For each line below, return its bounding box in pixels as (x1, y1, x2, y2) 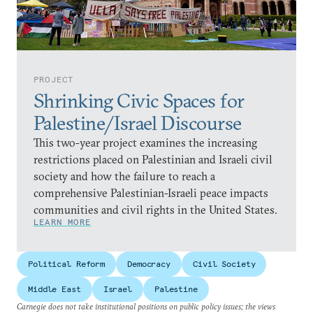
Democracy (127, 259, 171, 269)
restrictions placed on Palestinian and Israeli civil (34, 152, 272, 166)
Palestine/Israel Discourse (34, 111, 242, 135)
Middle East (28, 284, 81, 294)
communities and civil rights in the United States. (34, 203, 277, 217)
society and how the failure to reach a (34, 169, 215, 183)
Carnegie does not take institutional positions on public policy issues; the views (17, 301, 275, 312)
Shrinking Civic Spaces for (34, 89, 245, 112)
